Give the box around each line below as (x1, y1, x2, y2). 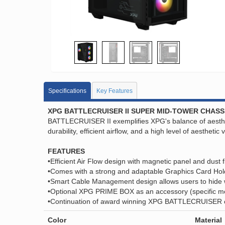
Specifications (48, 87, 86, 94)
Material (195, 216, 222, 224)
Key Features (96, 87, 133, 94)
